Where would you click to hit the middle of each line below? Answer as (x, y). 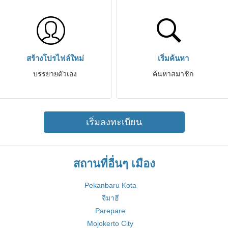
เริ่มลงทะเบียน (114, 122)
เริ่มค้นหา (173, 58)
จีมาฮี (110, 198)
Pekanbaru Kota (110, 185)
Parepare (110, 211)
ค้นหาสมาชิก (173, 74)
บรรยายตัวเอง (55, 74)
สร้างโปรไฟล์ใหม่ (55, 58)
